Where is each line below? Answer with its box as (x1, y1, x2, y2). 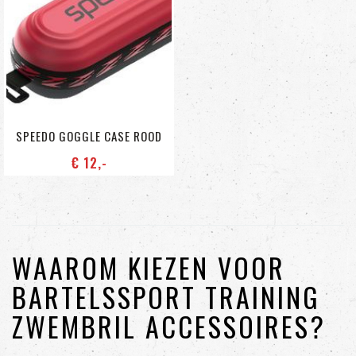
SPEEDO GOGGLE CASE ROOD (16, 126, 162, 145)
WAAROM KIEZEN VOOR (12, 246, 285, 288)
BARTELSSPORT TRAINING (12, 276, 320, 317)
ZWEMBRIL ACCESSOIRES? (12, 305, 326, 346)
